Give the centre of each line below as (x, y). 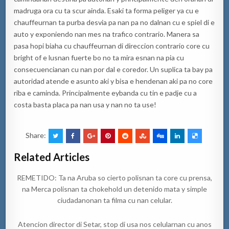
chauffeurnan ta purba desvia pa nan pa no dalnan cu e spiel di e (114, 22)
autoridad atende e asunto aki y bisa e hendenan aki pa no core (113, 81)
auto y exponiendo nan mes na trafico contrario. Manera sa (107, 34)
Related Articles (52, 157)
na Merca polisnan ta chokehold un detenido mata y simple (114, 189)
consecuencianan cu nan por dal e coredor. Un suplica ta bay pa (113, 69)
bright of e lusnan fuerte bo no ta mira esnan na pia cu (99, 57)
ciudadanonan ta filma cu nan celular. (114, 200)
